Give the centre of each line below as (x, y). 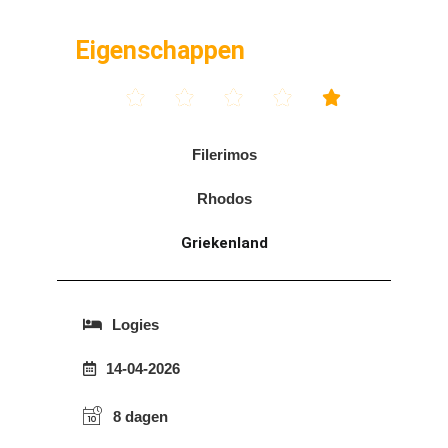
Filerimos (224, 154)
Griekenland (224, 242)
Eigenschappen (160, 50)
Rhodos (224, 198)
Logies (135, 324)
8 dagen (140, 416)
